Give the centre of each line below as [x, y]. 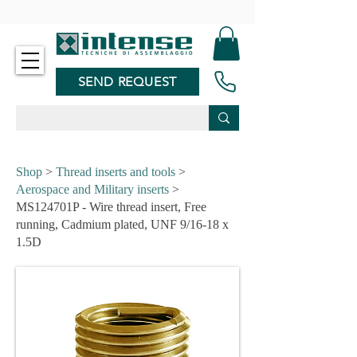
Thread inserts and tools [116, 172]
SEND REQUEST [127, 81]
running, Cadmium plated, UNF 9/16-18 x [122, 224]
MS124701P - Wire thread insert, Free [111, 207]
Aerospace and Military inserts [92, 189]
